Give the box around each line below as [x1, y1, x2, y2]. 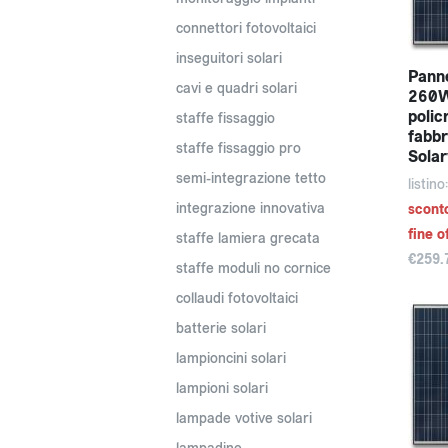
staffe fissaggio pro [176, 139, 301, 158]
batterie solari [176, 319, 266, 338]
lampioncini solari [176, 349, 286, 368]
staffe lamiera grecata [176, 229, 320, 248]
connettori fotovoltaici [176, 19, 316, 38]
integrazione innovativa [176, 199, 325, 218]
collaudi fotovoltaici [176, 289, 298, 308]
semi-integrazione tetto [176, 169, 326, 188]
